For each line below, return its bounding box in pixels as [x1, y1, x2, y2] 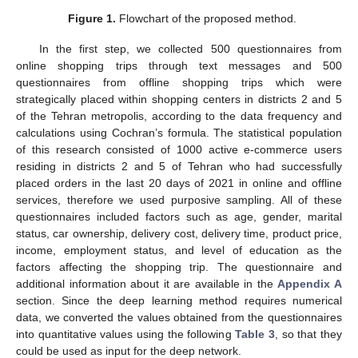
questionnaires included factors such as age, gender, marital [16, 210, 342, 224]
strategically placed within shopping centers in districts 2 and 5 [16, 93, 342, 106]
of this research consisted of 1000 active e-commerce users [16, 143, 342, 157]
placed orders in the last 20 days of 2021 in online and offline [16, 177, 342, 190]
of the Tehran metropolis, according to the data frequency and [16, 109, 342, 123]
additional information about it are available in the [16, 277, 278, 291]
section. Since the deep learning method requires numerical [16, 294, 342, 308]
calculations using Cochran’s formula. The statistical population [16, 126, 342, 140]
